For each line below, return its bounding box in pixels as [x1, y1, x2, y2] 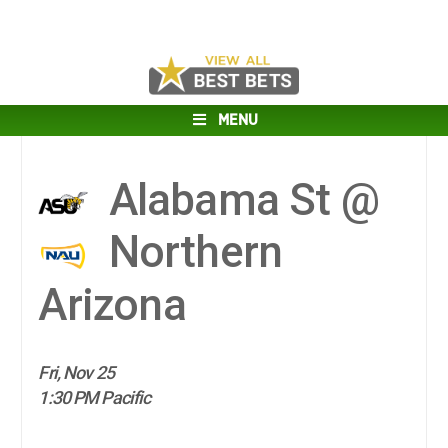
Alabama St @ [98, 174, 380, 226]
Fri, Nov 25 [38, 362, 114, 384]
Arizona [38, 278, 186, 331]
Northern [98, 226, 283, 279]
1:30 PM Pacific [38, 387, 151, 409]
